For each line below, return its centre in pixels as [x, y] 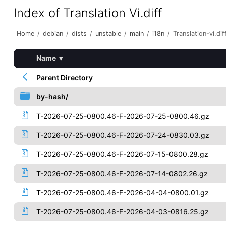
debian [53, 34]
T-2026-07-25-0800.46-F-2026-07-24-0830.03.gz [123, 135]
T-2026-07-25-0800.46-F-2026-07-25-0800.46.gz [123, 116]
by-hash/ [52, 97]
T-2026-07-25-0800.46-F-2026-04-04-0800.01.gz [122, 192]
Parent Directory [64, 77]
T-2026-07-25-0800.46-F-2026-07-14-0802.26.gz [122, 173]
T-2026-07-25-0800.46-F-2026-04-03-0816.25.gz [122, 212]
